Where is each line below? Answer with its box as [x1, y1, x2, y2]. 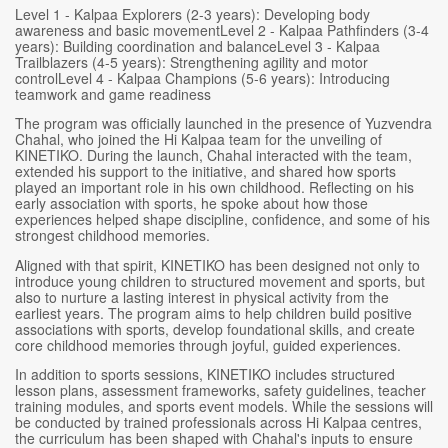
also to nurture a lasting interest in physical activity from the [15, 286, 389, 307]
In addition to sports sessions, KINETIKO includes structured [15, 364, 395, 385]
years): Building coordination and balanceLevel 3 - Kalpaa [15, 36, 380, 57]
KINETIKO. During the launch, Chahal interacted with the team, [15, 145, 412, 166]
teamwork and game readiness [15, 84, 211, 105]
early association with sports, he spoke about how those [15, 193, 368, 214]
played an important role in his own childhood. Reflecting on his [15, 177, 414, 198]
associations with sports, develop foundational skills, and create [15, 318, 415, 339]
